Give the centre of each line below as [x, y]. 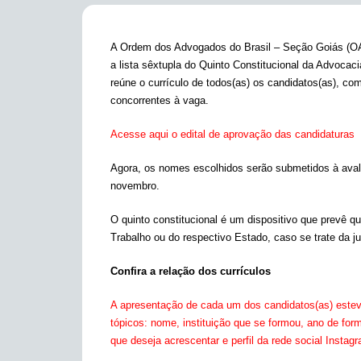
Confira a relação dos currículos [194, 271]
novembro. [135, 186]
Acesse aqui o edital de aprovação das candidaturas [234, 134]
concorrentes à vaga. [161, 100]
